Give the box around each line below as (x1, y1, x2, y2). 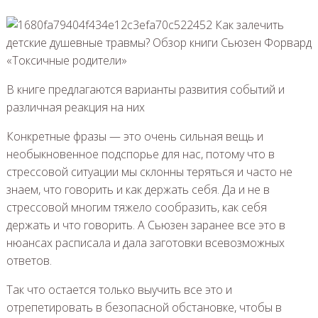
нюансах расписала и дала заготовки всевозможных (6, 234, 285, 251)
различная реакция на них (6, 99, 145, 115)
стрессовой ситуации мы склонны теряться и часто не (6, 163, 292, 180)
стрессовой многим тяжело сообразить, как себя (6, 199, 267, 215)
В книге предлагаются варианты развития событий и (6, 81, 285, 97)
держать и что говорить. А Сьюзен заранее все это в (6, 216, 285, 233)
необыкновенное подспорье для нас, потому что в (6, 146, 275, 162)
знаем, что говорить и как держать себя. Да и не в (6, 181, 270, 197)
